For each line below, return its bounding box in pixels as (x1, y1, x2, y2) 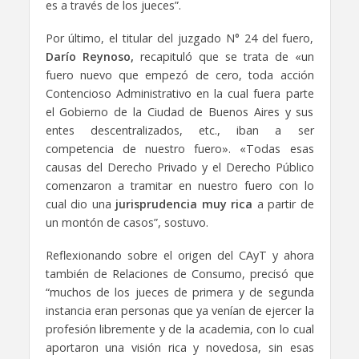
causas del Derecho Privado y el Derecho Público (45, 159, 314, 175)
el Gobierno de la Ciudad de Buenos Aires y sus (45, 104, 314, 120)
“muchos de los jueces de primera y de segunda (45, 284, 314, 300)
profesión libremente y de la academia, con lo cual (45, 321, 314, 337)
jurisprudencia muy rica (115, 196, 252, 212)
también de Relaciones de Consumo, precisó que (45, 265, 314, 281)
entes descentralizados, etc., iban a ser (45, 123, 314, 139)
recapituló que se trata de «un (133, 49, 314, 65)
